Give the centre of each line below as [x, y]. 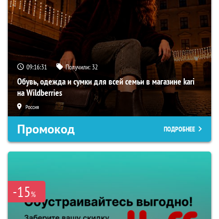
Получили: [79, 67]
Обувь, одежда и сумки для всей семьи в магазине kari [106, 81]
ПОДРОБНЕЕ [179, 129]
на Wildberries [40, 92]
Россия [32, 107]
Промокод [46, 129]
